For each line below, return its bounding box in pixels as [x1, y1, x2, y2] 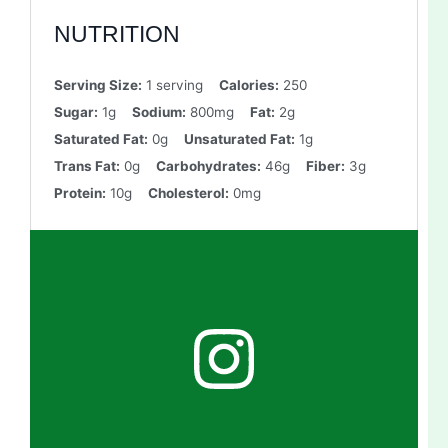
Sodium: [131, 104, 186, 121]
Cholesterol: [147, 185, 229, 202]
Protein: [53, 185, 106, 202]
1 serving [145, 77, 203, 94]
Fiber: [305, 158, 345, 175]
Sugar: [53, 104, 98, 121]
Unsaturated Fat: [183, 131, 295, 148]
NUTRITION [53, 21, 180, 47]
